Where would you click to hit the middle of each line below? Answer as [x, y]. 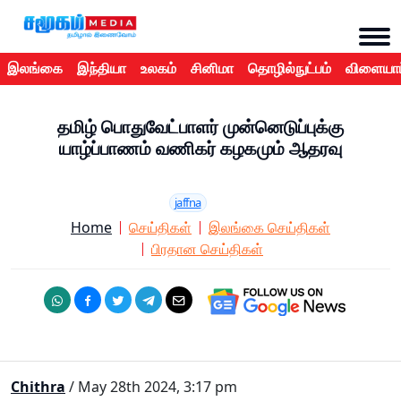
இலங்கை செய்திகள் [269, 228]
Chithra [38, 387]
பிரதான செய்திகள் [207, 249]
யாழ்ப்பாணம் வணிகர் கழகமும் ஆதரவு [200, 149]
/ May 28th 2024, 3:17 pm [151, 387]
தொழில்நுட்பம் [290, 69]
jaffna [188, 203]
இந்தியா [102, 69]
